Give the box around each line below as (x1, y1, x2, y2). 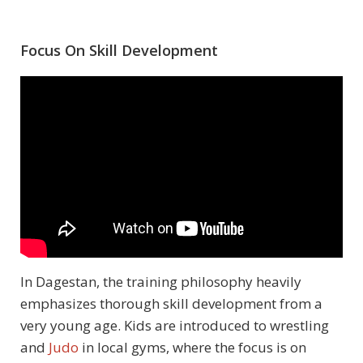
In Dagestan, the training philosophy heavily (20, 272, 301, 292)
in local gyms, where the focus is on (79, 338, 306, 357)
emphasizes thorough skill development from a (20, 294, 322, 314)
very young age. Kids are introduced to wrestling (20, 316, 329, 335)
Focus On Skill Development (20, 40, 218, 60)
